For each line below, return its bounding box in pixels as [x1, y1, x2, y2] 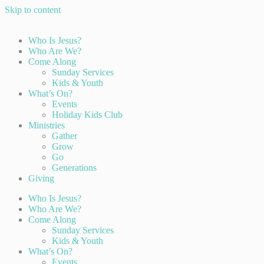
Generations [52, 163, 97, 173]
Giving [28, 173, 54, 183]
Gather [52, 131, 77, 141]
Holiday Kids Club [52, 110, 123, 120]
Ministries [28, 120, 65, 130]
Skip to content [5, 5, 61, 15]
